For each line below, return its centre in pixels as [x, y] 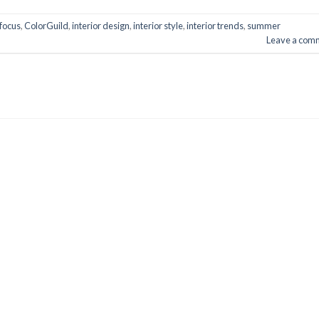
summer [264, 25]
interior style [158, 25]
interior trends [215, 25]
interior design [101, 25]
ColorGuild [46, 25]
